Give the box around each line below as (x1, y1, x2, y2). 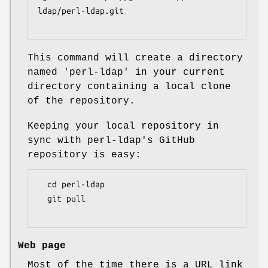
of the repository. (28, 96, 135, 107)
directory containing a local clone (28, 81, 231, 93)
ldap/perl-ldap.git (38, 6, 124, 16)
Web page (18, 240, 66, 252)
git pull (38, 194, 47, 204)
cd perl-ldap (38, 179, 47, 190)
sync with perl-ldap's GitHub (28, 135, 195, 147)
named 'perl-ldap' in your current (28, 67, 225, 78)
